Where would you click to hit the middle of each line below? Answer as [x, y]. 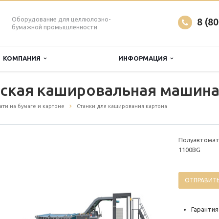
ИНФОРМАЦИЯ [144, 58]
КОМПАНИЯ [23, 58]
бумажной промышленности [55, 27]
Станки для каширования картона [122, 106]
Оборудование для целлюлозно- [61, 19]
